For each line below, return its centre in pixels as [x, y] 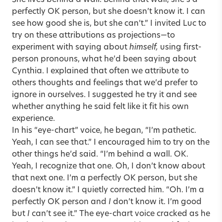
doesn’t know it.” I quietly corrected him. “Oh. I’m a [108, 190]
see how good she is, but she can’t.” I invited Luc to [109, 24]
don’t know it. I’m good [157, 202]
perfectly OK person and [60, 202]
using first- [180, 47]
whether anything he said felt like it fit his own [100, 107]
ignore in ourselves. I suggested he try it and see [104, 95]
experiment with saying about [71, 47]
